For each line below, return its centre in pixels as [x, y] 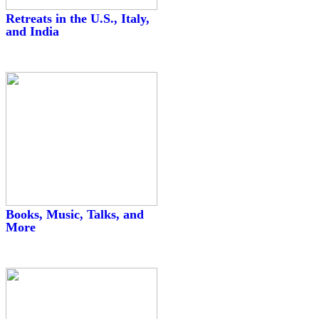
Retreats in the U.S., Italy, [78, 18]
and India [32, 31]
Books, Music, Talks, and [75, 214]
